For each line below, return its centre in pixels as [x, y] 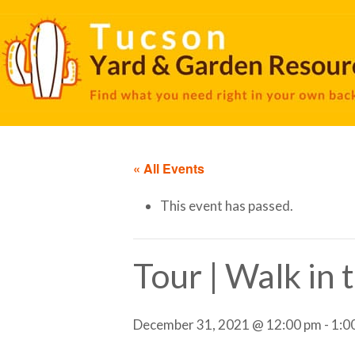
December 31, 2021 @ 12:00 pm [227, 325]
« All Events [169, 168]
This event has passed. [227, 206]
